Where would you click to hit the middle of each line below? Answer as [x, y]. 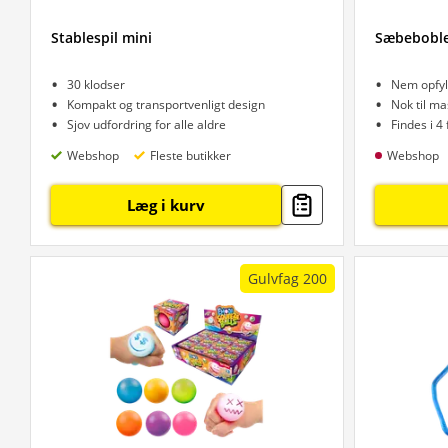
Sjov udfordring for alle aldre [146, 124]
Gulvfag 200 [287, 278]
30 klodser [96, 84]
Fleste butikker [190, 155]
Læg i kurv [165, 205]
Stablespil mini [101, 37]
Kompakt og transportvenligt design [166, 104]
